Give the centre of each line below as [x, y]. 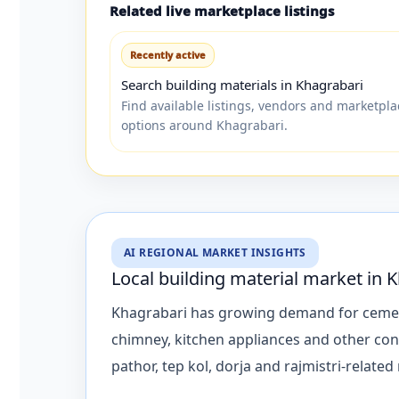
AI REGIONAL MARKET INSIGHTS [215, 252]
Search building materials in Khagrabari [242, 84]
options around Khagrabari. [204, 125]
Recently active [168, 54]
